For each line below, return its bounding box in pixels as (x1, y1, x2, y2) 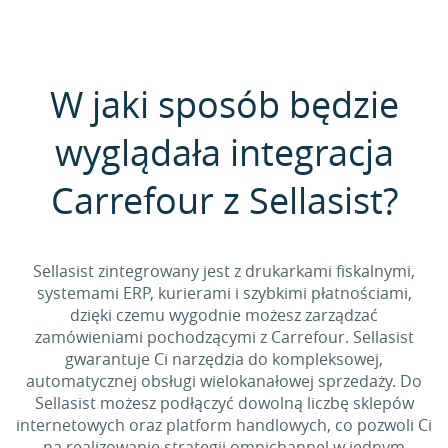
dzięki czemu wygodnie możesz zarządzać (70, 304, 378, 326)
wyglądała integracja (54, 128, 394, 176)
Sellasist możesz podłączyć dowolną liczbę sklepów (34, 392, 414, 414)
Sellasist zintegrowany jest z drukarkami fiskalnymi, (33, 260, 415, 282)
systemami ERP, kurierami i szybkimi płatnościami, (36, 282, 412, 304)
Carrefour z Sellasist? (50, 176, 398, 224)
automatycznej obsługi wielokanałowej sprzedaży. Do (26, 370, 422, 392)
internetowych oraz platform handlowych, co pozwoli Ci (16, 414, 432, 436)
